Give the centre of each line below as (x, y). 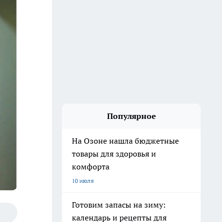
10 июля (83, 181)
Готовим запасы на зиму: (119, 205)
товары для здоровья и (114, 154)
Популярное (131, 116)
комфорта (91, 166)
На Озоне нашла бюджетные (125, 141)
